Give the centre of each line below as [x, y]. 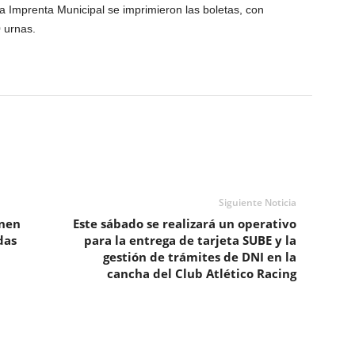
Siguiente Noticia [257, 202]
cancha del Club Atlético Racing [201, 273]
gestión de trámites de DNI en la [199, 257]
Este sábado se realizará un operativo [184, 223]
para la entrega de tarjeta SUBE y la [190, 240]
